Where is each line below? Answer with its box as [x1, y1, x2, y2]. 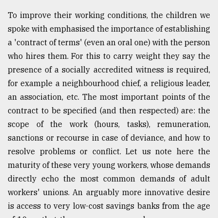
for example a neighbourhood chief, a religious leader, [8, 78, 210, 89]
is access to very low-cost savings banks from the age [8, 201, 210, 211]
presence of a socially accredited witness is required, [8, 65, 210, 75]
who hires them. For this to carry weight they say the [8, 51, 210, 61]
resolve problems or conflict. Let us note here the [8, 146, 210, 157]
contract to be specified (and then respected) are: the [8, 106, 210, 116]
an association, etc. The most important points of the [8, 92, 210, 102]
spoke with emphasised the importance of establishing [8, 24, 210, 34]
